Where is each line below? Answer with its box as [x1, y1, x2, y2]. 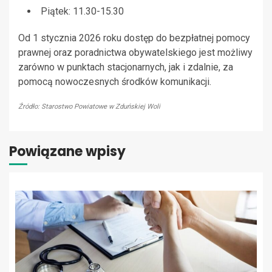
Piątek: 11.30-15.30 [41, 5, 124, 18]
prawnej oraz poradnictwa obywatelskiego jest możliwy [18, 47, 253, 59]
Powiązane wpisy [9, 142, 126, 161]
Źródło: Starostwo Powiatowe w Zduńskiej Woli [18, 103, 160, 111]
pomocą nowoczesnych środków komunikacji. [18, 76, 211, 88]
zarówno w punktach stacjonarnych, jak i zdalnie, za [18, 61, 233, 73]
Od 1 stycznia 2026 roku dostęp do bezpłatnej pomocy [18, 32, 250, 44]
